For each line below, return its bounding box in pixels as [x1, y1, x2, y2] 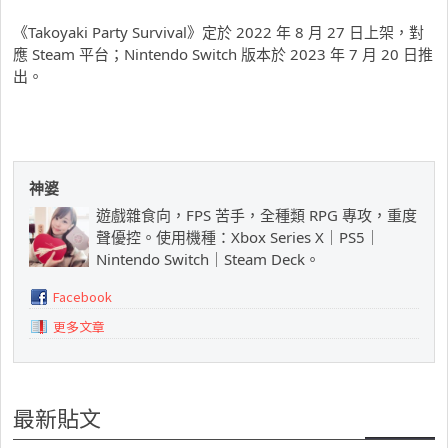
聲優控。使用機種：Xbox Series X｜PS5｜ [96, 226, 380, 247]
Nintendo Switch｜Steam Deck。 [96, 248, 320, 269]
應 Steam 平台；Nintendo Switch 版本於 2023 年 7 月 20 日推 [13, 43, 433, 64]
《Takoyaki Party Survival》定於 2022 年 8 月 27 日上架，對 [13, 21, 424, 42]
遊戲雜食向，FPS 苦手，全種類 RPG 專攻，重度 [96, 204, 417, 225]
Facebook [53, 286, 112, 306]
